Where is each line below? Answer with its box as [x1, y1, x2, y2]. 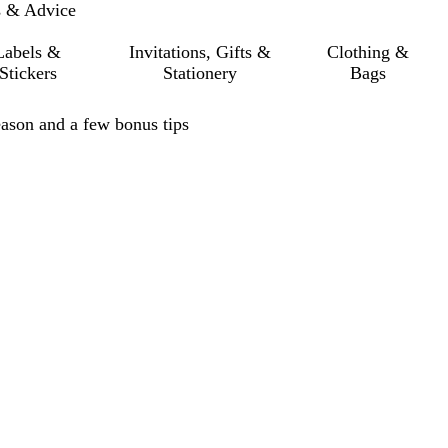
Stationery [162, 63, 237, 83]
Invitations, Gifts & [128, 42, 271, 62]
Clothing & [327, 42, 410, 62]
